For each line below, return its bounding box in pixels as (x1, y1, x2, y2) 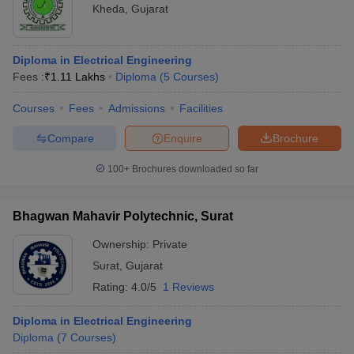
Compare (47, 131, 94, 145)
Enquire (164, 131, 202, 145)
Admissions (108, 102, 165, 115)
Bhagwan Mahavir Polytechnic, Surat (13, 209, 233, 223)
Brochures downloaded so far (130, 164, 258, 175)
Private (153, 238, 187, 250)
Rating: (92, 281, 131, 293)
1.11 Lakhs (51, 70, 105, 83)
